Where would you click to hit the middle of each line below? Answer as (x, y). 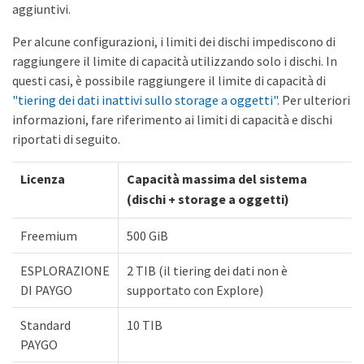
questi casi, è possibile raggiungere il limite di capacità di (169, 80)
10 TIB (145, 325)
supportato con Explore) (195, 290)
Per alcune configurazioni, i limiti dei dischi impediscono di (174, 41)
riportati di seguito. (66, 139)
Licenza (43, 178)
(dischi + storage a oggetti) (208, 199)
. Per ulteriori (314, 100)
